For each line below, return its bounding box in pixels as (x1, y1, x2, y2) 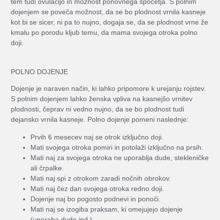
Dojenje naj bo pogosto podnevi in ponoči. (30, 194, 161, 203)
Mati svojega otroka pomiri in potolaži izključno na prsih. (30, 143, 204, 151)
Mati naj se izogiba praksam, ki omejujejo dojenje (30, 205, 183, 213)
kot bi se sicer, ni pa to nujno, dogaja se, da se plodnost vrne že (11, 18, 209, 27)
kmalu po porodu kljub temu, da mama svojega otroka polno (11, 28, 198, 37)
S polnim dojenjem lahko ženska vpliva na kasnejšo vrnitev (11, 95, 193, 103)
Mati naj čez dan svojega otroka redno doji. (30, 184, 165, 192)
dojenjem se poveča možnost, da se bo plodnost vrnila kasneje (11, 8, 206, 16)
